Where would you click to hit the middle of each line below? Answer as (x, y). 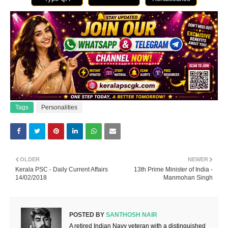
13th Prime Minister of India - (173, 170)
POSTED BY (87, 215)
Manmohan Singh (188, 178)
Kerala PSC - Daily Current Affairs (62, 170)
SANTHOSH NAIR (131, 215)
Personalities (59, 108)
